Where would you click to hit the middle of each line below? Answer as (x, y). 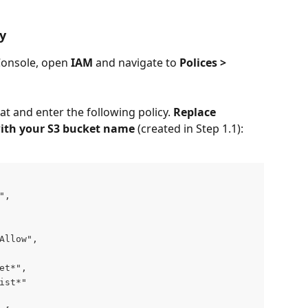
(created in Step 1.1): (190, 129)
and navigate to (136, 63)
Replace (196, 112)
